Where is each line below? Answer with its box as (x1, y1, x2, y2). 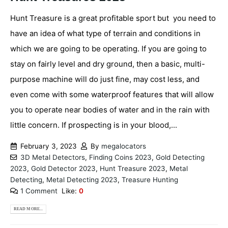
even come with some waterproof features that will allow (10, 90, 214, 100)
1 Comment (20, 187, 58, 195)
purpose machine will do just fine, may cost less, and (10, 74, 199, 84)
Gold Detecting (155, 153, 205, 162)
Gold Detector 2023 (31, 164, 96, 173)
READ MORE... (14, 207, 43, 212)
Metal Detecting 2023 (46, 176, 118, 184)
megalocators (101, 142, 146, 151)
